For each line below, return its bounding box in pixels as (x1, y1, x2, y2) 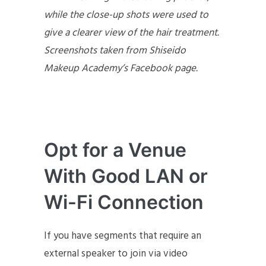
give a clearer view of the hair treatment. (44, 25, 219, 41)
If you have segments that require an (44, 228, 201, 244)
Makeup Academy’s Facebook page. (44, 61, 198, 77)
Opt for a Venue (44, 138, 186, 161)
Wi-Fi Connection (44, 191, 208, 214)
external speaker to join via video (44, 246, 188, 262)
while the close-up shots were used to (44, 7, 208, 23)
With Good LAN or (44, 164, 208, 188)
